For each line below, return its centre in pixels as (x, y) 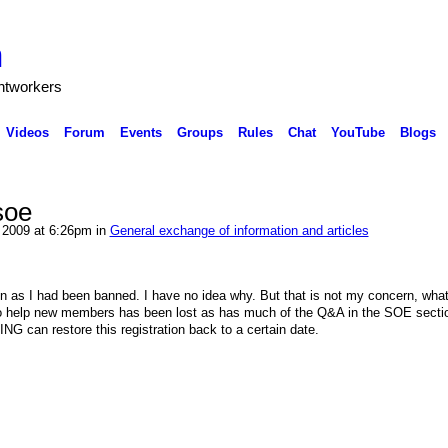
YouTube (357, 132)
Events (140, 132)
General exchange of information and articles (239, 230)
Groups (199, 132)
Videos (27, 132)
